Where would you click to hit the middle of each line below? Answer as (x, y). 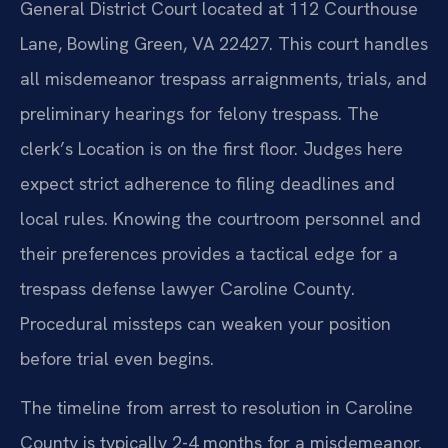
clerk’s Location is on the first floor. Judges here (211, 148)
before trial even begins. (117, 358)
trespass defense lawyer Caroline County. (187, 288)
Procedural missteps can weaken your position (205, 323)
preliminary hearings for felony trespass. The (199, 113)
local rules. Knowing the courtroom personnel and (220, 218)
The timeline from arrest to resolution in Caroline (216, 407)
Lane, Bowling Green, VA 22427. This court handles (224, 43)
